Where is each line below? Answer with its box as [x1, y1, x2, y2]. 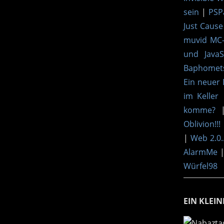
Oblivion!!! [183, 118, 220, 129]
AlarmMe [183, 146, 217, 157]
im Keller [183, 90, 218, 101]
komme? [183, 104, 215, 115]
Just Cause [183, 20, 223, 31]
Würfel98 [183, 160, 217, 171]
